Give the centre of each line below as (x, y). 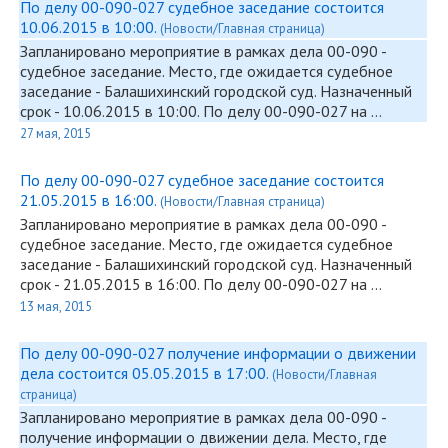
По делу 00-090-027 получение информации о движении (218, 353)
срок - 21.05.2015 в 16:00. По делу (142, 284)
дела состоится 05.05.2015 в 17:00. (146, 373)
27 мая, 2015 (55, 133)
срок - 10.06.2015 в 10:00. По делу (142, 111)
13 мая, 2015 (56, 306)
